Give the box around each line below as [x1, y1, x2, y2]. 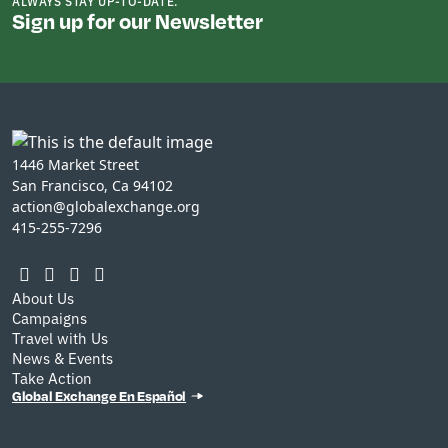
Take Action [12, 366, 92, 388]
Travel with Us [12, 326, 108, 348]
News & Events [12, 346, 113, 368]
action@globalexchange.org [12, 196, 200, 216]
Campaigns [12, 306, 87, 328]
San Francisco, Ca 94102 [12, 175, 173, 195]
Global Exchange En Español [12, 386, 187, 404]
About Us [12, 286, 74, 308]
